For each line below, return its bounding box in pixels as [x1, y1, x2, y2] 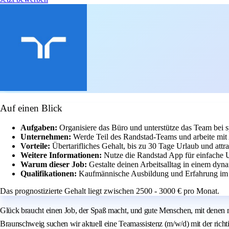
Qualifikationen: [20, 169, 79, 178]
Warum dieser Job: [20, 160, 89, 169]
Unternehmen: [20, 132, 73, 142]
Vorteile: [20, 142, 52, 151]
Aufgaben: [20, 123, 59, 132]
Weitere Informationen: [20, 151, 104, 160]
